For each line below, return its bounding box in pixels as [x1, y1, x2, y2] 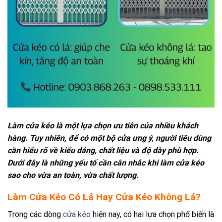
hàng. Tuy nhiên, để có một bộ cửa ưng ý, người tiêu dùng [7, 133, 211, 143]
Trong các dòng [7, 209, 63, 219]
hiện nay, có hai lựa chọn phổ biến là [91, 209, 214, 219]
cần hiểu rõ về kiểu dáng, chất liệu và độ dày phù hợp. [7, 145, 199, 155]
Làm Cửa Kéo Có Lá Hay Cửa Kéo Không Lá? [7, 191, 201, 203]
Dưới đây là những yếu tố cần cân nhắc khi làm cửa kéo [7, 158, 204, 167]
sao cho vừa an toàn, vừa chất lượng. [7, 170, 139, 180]
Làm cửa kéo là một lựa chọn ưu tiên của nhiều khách [7, 120, 198, 130]
